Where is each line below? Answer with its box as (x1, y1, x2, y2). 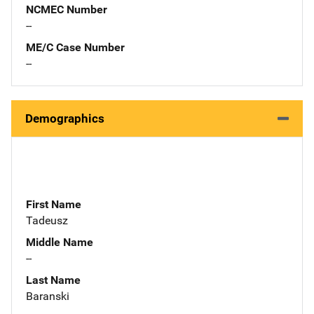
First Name (26, 197, 81, 211)
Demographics (25, 111, 104, 125)
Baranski (26, 289, 69, 303)
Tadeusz (26, 213, 68, 227)
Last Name (26, 273, 81, 287)
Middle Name (26, 235, 93, 249)
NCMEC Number (26, 2, 107, 16)
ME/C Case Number (26, 40, 125, 54)
